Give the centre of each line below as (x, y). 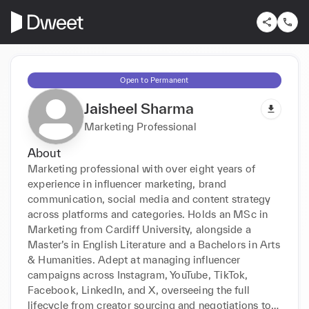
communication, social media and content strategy (149, 199)
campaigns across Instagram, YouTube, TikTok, (138, 275)
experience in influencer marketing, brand (127, 183)
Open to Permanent (154, 80)
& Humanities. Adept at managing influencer (134, 259)
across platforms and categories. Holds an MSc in (148, 214)
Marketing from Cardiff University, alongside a (140, 229)
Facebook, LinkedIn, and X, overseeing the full (139, 290)
